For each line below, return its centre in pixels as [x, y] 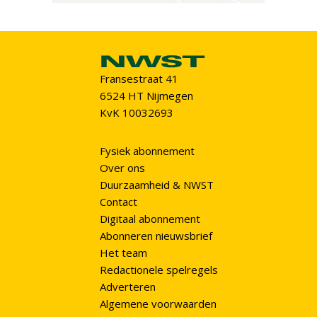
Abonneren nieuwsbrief [156, 236]
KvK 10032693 [136, 113]
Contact [118, 202]
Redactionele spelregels [158, 270]
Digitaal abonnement [150, 219]
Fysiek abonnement [147, 151]
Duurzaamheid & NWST [156, 185]
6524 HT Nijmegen [146, 96]
